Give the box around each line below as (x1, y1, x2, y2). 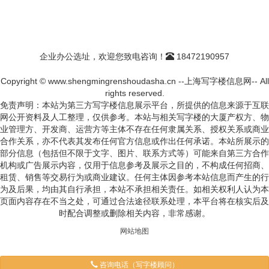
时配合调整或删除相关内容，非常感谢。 (59, 208, 210, 218)
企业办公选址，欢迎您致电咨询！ (40, 52, 166, 61)
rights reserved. (104, 88, 165, 98)
